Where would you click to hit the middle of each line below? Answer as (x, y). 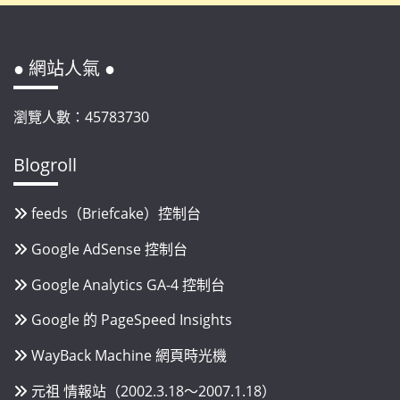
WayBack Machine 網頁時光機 (129, 356)
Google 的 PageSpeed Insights (132, 320)
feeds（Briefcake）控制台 (116, 213)
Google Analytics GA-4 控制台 (128, 284)
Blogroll (45, 164)
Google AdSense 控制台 (109, 249)
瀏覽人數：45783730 (81, 117)
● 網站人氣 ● (64, 69)
